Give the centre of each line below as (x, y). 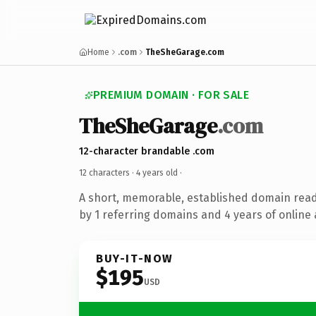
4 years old (157, 172)
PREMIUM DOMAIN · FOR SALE (171, 95)
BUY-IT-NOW (135, 258)
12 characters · (108, 172)
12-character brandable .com (147, 151)
